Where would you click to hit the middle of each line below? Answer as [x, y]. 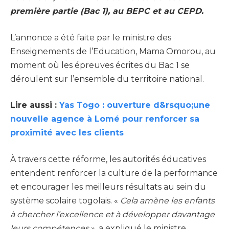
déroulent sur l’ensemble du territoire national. [107, 79]
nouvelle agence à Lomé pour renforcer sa [105, 119]
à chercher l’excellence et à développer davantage [112, 214]
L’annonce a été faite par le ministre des [91, 37]
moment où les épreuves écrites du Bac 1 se [100, 65]
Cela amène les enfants [167, 200]
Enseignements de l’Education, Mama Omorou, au [113, 51]
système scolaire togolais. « [65, 200]
